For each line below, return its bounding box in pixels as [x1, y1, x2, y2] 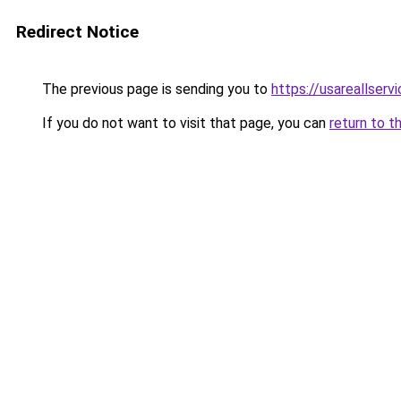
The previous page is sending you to [38, 81, 271, 98]
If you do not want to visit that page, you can [38, 115, 329, 132]
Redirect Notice [16, 21, 139, 42]
